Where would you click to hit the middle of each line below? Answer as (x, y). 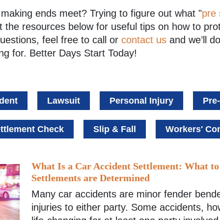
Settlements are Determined (91, 178)
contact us (144, 40)
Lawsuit (64, 100)
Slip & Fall (115, 129)
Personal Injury (141, 100)
